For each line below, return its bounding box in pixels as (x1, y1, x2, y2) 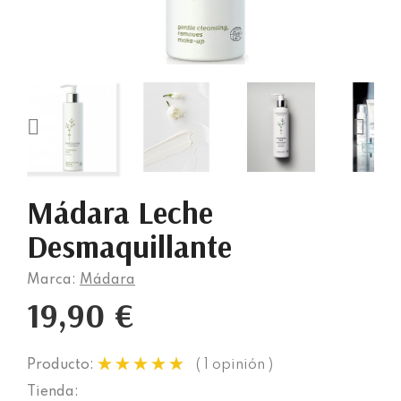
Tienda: (27, 384, 79, 399)
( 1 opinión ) (196, 356, 273, 372)
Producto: (27, 357, 94, 372)
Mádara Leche (27, 192, 213, 232)
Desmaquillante (27, 226, 232, 266)
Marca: (27, 272, 76, 287)
